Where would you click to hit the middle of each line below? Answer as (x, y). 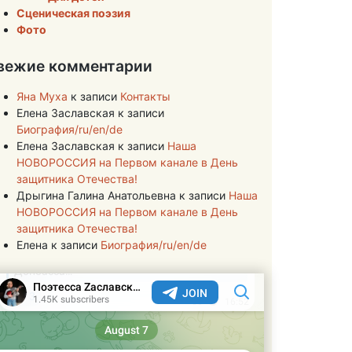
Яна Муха (42, 96)
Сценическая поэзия (73, 13)
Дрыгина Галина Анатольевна (96, 195)
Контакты (145, 96)
